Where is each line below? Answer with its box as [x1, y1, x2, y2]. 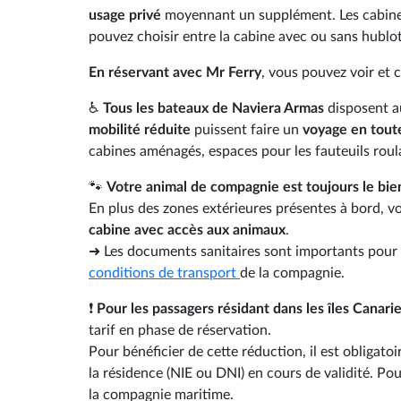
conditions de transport [89, 265, 240, 280]
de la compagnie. [240, 265, 345, 280]
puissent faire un [191, 122, 303, 137]
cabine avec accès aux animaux [89, 222, 286, 237]
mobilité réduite [89, 122, 191, 137]
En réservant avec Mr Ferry [89, 64, 261, 80]
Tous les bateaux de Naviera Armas [99, 100, 324, 115]
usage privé [89, 7, 161, 22]
